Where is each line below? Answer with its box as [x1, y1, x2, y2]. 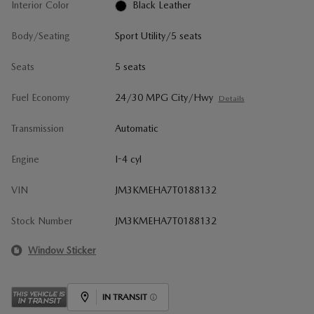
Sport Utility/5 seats [114, 30, 202, 42]
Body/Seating [11, 30, 70, 42]
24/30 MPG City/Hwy [114, 92, 213, 104]
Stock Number [11, 215, 73, 227]
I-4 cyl [114, 153, 142, 165]
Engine [11, 153, 39, 165]
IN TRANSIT [102, 292, 147, 303]
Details [218, 94, 245, 104]
